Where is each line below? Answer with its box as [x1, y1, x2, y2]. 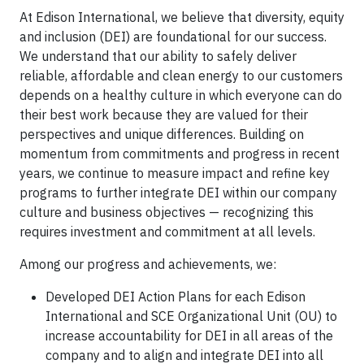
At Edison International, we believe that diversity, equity [19, 8, 344, 25]
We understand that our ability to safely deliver [19, 47, 297, 64]
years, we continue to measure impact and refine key [19, 164, 330, 181]
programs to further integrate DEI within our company [19, 184, 337, 201]
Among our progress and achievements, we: [19, 255, 276, 272]
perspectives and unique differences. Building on [19, 125, 304, 142]
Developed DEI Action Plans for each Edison [45, 288, 305, 305]
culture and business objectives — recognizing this [19, 203, 314, 220]
